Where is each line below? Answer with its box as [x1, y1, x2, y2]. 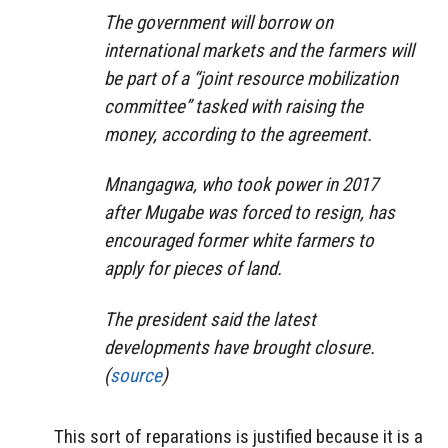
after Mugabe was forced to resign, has [104, 201, 395, 225]
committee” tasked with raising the [104, 94, 363, 118]
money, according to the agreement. [104, 122, 372, 146]
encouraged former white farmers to [104, 229, 374, 253]
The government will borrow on [104, 10, 333, 34]
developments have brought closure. [104, 336, 375, 360]
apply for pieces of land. [104, 257, 282, 281]
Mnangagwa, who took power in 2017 [104, 173, 378, 197]
